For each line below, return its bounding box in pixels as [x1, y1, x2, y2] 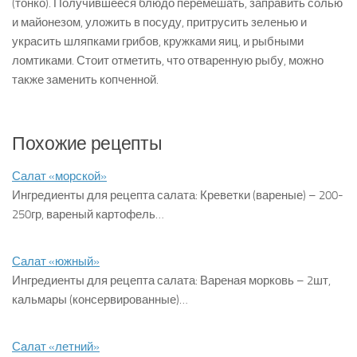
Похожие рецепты [12, 133, 163, 155]
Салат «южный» [12, 254, 100, 269]
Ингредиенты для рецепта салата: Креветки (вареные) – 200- [12, 188, 343, 202]
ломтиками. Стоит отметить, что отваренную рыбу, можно [12, 53, 324, 68]
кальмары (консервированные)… [12, 292, 188, 307]
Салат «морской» [12, 169, 107, 183]
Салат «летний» [12, 339, 100, 354]
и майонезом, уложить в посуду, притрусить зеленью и [12, 15, 307, 29]
